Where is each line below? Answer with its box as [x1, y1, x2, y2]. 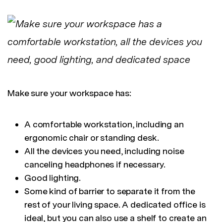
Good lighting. [24, 172, 81, 183]
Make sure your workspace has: [7, 88, 132, 99]
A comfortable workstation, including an [24, 119, 184, 130]
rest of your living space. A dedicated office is [24, 199, 206, 210]
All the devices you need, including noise [24, 146, 184, 157]
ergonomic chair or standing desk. [24, 132, 159, 143]
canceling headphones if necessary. [24, 159, 166, 170]
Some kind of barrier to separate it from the [24, 186, 196, 197]
